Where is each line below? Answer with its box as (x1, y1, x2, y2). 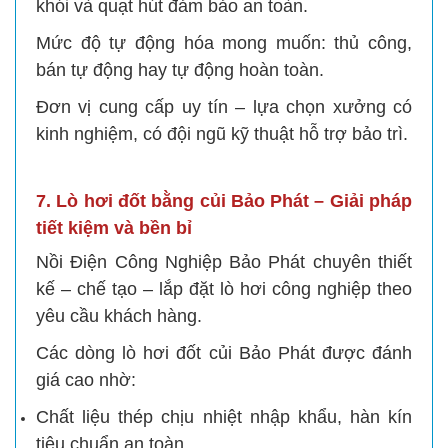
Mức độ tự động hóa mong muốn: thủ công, (36, 32, 412, 53)
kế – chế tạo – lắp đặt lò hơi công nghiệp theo (36, 278, 412, 299)
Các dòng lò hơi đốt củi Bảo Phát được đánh (36, 342, 412, 363)
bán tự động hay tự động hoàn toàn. (36, 59, 324, 80)
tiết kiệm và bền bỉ (36, 217, 192, 238)
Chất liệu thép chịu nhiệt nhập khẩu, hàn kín (36, 406, 412, 427)
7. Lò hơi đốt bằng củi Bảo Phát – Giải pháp (36, 190, 412, 211)
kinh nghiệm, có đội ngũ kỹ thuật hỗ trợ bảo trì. (36, 123, 408, 144)
